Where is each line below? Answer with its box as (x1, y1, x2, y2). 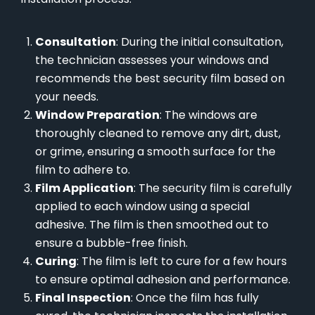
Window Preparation (35, 107, 160, 124)
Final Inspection (35, 290, 131, 307)
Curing (35, 253, 77, 270)
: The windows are (160, 107, 257, 124)
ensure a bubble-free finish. (35, 235, 188, 252)
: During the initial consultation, (116, 34, 283, 51)
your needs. (35, 89, 98, 105)
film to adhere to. (35, 162, 130, 179)
